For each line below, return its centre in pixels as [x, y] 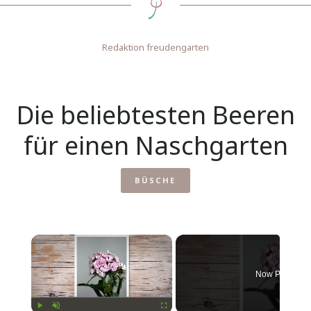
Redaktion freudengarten [155, 47]
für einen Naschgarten [155, 145]
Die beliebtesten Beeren [155, 115]
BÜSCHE [155, 180]
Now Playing [280, 274]
